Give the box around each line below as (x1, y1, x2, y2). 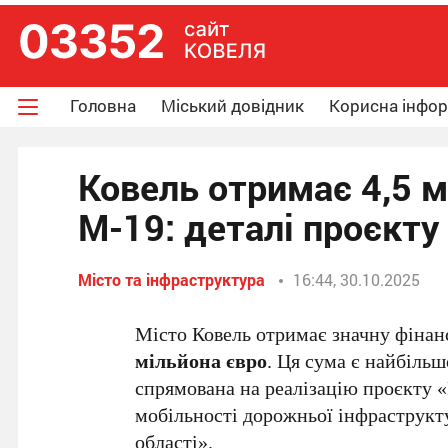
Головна (70, 94, 136, 117)
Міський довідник (161, 94, 304, 117)
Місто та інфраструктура (78, 269, 265, 290)
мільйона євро (135, 347, 268, 374)
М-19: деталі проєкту (78, 203, 439, 251)
